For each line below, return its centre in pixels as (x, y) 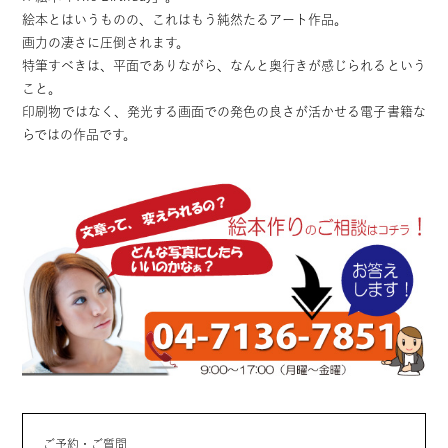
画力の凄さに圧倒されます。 (106, 42)
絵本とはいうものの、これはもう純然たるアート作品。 (185, 19)
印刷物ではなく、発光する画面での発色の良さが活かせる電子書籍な (224, 111)
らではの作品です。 (79, 134)
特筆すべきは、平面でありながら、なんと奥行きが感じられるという (224, 65)
